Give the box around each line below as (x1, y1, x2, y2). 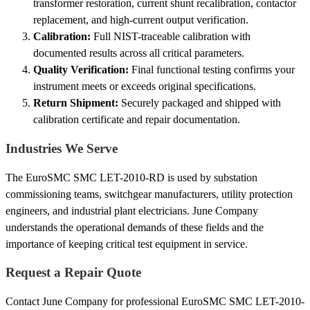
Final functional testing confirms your (129, 64, 295, 76)
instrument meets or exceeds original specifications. (33, 80, 256, 93)
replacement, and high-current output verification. (33, 14, 248, 26)
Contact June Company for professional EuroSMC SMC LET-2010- (6, 295, 304, 308)
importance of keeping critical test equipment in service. (6, 237, 248, 250)
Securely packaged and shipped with (118, 97, 281, 109)
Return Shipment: (33, 97, 118, 109)
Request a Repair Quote (6, 265, 141, 280)
